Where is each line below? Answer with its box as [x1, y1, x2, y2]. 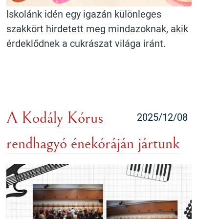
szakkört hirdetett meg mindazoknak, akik [6, 22, 189, 36]
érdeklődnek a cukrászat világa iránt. [6, 36, 169, 50]
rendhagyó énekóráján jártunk [6, 134, 180, 153]
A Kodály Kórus [6, 109, 104, 128]
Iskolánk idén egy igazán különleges [6, 7, 162, 21]
